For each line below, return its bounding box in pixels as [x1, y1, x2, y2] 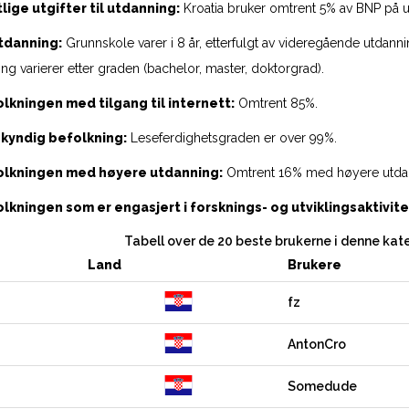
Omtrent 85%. [235, 96, 318, 110]
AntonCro [288, 337, 346, 351]
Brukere [288, 257, 341, 272]
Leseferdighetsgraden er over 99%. [127, 131, 337, 145]
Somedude [288, 379, 357, 393]
